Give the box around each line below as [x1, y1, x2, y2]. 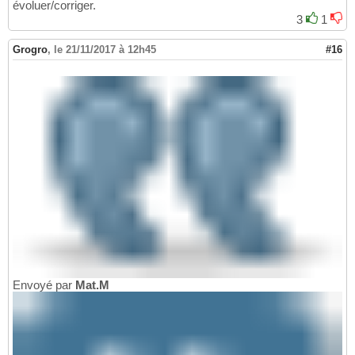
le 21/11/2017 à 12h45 [54, 44, 156, 56]
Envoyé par [13, 277, 75, 292]
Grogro [13, 44, 48, 56]
